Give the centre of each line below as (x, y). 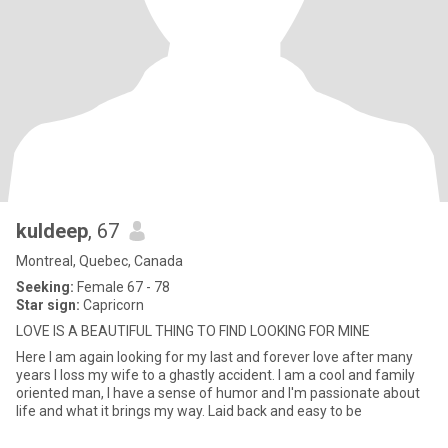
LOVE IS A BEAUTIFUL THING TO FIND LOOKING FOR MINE (193, 331)
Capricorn (112, 305)
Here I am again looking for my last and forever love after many (214, 357)
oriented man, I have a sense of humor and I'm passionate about (218, 393)
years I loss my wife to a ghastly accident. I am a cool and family (215, 375)
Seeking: (45, 287)
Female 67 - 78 (122, 287)
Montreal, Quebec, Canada (99, 261)
